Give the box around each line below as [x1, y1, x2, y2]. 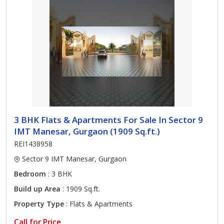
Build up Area [14, 184, 60, 193]
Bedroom [14, 169, 46, 178]
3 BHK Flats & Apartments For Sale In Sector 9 [14, 114, 203, 125]
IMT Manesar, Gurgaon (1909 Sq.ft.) [14, 125, 160, 137]
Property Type [14, 199, 64, 208]
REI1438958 [14, 139, 52, 148]
